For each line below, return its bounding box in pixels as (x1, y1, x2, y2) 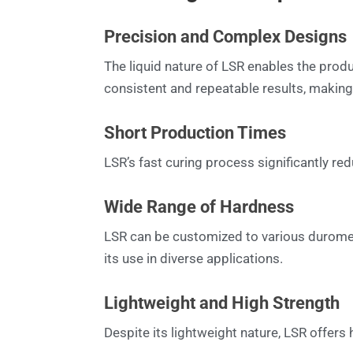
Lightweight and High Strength (104, 292, 340, 313)
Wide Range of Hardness (104, 196, 294, 217)
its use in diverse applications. (104, 250, 283, 266)
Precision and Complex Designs (104, 26, 347, 46)
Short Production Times (104, 122, 286, 143)
